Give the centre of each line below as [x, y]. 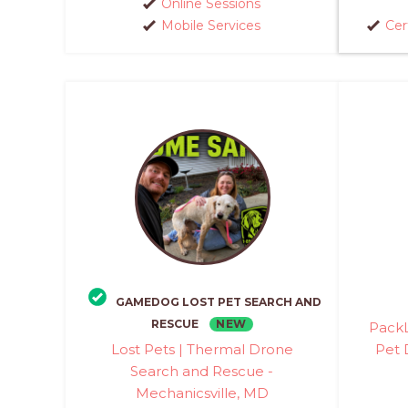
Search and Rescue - [202, 371]
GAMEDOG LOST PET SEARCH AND [219, 302]
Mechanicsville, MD [202, 393]
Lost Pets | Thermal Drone [202, 349]
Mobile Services [211, 25]
